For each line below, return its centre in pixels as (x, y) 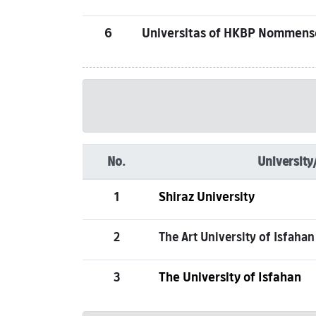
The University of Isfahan (230, 277)
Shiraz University (207, 196)
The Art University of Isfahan (237, 237)
